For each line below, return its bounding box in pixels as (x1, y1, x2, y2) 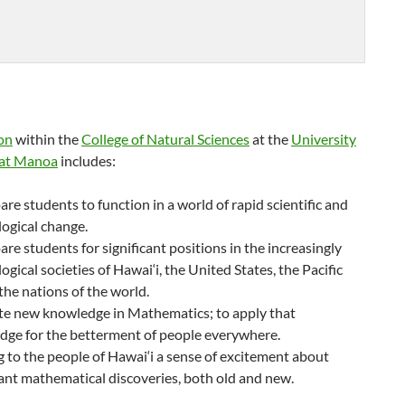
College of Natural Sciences (81, 129, 250, 147)
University (291, 129, 356, 147)
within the (13, 129, 81, 147)
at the (250, 129, 291, 147)
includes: (58, 151, 116, 169)
